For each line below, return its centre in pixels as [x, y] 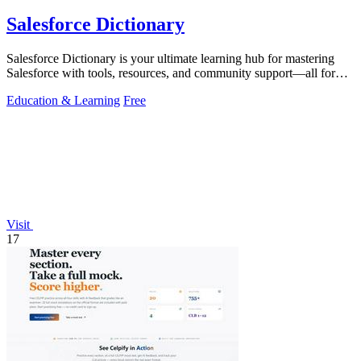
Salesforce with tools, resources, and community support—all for [171, 73]
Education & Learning [63, 100]
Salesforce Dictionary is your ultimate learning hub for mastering [170, 58]
